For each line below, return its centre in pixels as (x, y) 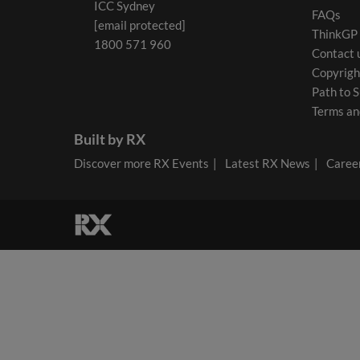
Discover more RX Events (141, 163)
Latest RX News (268, 163)
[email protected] (140, 25)
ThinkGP (335, 34)
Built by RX (110, 139)
